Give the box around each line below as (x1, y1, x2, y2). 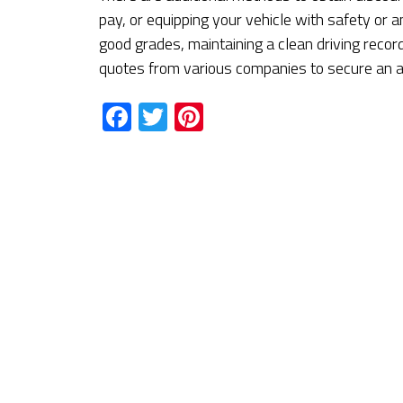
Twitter (167, 95, 255, 139)
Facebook (131, 95, 247, 139)
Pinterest (203, 95, 315, 139)
